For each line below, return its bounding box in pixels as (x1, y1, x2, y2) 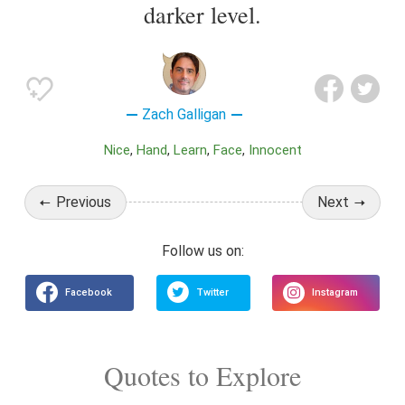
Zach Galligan (142, 106, 227, 123)
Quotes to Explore (104, 357, 301, 394)
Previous (55, 193, 111, 211)
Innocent (251, 142, 302, 158)
